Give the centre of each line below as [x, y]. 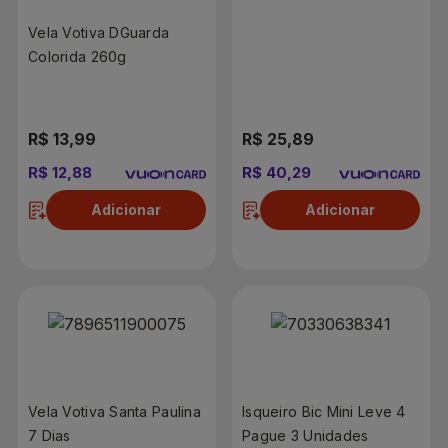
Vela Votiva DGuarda [99, 32]
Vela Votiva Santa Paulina [114, 411]
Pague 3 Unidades [305, 435]
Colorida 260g [77, 56]
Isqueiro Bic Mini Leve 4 [324, 411]
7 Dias [49, 435]
